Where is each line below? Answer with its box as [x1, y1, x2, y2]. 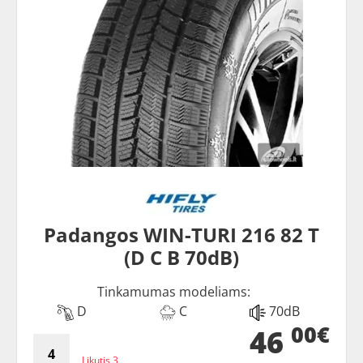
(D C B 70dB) [124, 244, 239, 271]
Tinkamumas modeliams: [96, 283, 250, 301]
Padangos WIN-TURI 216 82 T [44, 221, 319, 249]
